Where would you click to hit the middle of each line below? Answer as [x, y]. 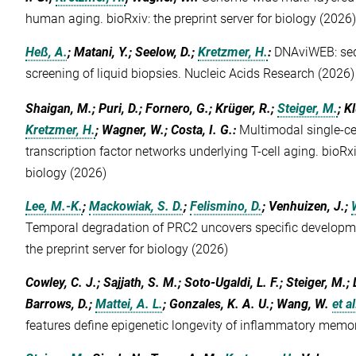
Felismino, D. [226, 207]
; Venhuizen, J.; [307, 207]
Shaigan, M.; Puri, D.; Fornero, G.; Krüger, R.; [152, 109]
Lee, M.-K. [54, 207]
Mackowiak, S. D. [137, 207]
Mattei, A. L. [130, 304]
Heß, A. [47, 52]
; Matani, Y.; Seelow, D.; [133, 52]
